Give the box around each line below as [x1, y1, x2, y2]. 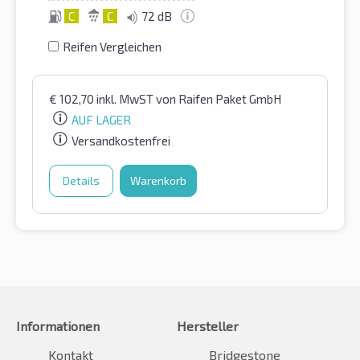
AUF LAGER [72, 112, 131, 127]
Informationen [16, 317, 100, 333]
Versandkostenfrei [72, 133, 170, 148]
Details [63, 173, 100, 187]
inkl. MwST [96, 91, 156, 106]
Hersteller [177, 317, 239, 333]
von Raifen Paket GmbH [156, 91, 281, 106]
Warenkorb [130, 173, 186, 187]
